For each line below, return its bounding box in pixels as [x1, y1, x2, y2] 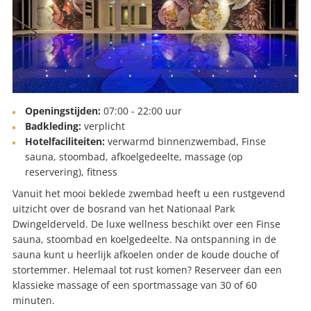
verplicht [81, 119, 125, 133]
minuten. [12, 293, 55, 307]
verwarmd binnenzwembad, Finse [105, 134, 266, 148]
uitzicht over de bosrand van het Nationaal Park [12, 201, 235, 215]
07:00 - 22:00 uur [101, 103, 182, 117]
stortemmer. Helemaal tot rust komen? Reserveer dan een [12, 262, 282, 276]
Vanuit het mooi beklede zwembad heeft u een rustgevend [12, 186, 285, 200]
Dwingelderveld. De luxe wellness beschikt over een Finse [12, 217, 280, 230]
